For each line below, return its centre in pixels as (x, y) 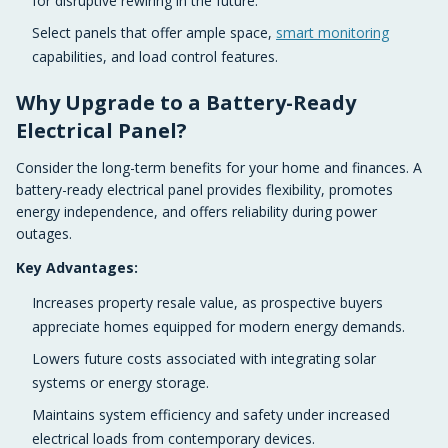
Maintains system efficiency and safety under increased (211, 414)
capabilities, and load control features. (155, 56)
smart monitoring (332, 32)
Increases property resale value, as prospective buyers (207, 302)
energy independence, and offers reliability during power (196, 211)
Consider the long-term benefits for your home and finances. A (219, 167)
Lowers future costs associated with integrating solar (204, 358)
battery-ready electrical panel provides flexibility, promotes (204, 189)
